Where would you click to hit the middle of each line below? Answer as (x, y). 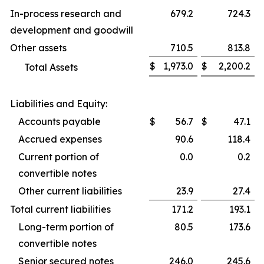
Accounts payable (60, 122)
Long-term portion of (66, 227)
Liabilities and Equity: (59, 104)
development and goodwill (72, 30)
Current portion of (59, 157)
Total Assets (51, 67)
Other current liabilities (70, 191)
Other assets (38, 48)
